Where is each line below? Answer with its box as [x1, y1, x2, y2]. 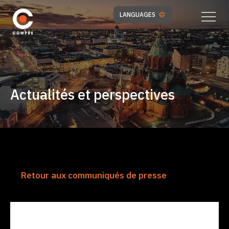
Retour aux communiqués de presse [20, 169, 167, 181]
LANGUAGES [119, 11, 157, 18]
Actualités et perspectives [10, 85, 175, 103]
